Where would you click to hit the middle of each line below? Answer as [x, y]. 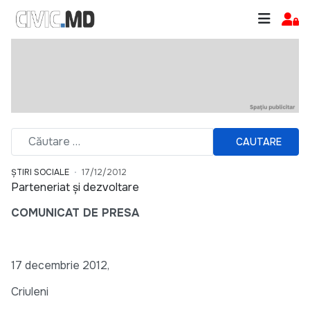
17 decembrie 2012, [60, 266]
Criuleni [30, 292]
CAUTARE [259, 142]
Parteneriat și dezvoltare [75, 188]
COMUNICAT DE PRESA [75, 213]
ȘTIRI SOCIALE [40, 173]
